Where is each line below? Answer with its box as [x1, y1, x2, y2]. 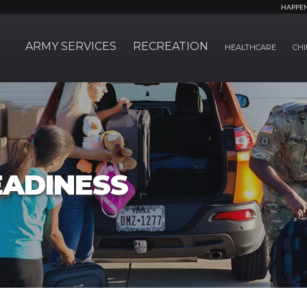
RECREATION [133, 40, 208, 53]
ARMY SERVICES [25, 40, 116, 53]
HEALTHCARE [225, 42, 276, 52]
